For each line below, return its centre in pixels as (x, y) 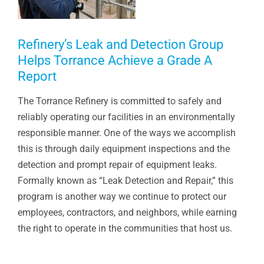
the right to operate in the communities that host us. (125, 229)
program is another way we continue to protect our (122, 197)
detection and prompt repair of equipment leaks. (117, 165)
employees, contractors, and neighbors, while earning (127, 213)
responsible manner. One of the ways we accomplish (126, 133)
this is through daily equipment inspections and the (123, 149)
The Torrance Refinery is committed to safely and (119, 101)
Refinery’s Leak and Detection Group (121, 44)
